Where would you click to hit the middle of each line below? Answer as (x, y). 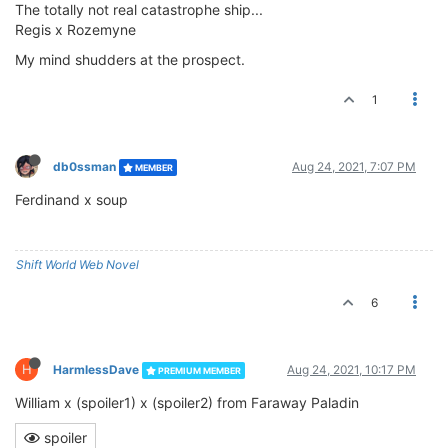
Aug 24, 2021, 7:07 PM (354, 166)
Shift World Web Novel (77, 264)
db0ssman (84, 166)
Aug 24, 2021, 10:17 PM (351, 369)
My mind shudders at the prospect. (130, 59)
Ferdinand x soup (71, 199)
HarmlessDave (96, 369)
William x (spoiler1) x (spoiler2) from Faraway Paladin (187, 402)
